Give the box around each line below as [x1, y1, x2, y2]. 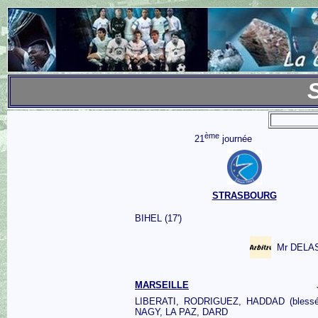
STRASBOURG [212, 190, 277, 201]
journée [219, 133, 252, 145]
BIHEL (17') [135, 213, 182, 224]
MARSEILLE [135, 280, 189, 290]
